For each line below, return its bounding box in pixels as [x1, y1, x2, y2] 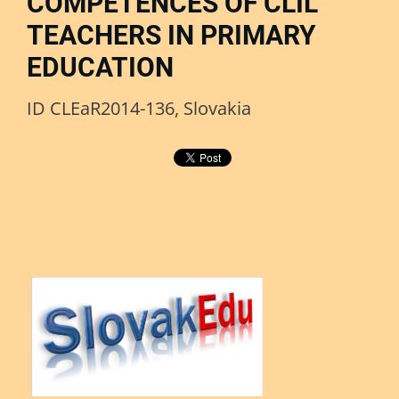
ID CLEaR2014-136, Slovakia [27, 96, 251, 121]
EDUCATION [27, 52, 174, 84]
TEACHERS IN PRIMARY [27, 20, 316, 52]
